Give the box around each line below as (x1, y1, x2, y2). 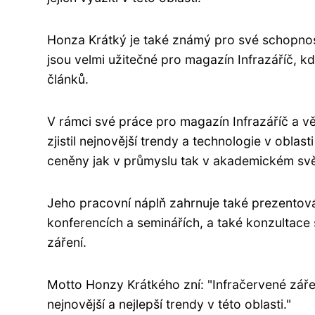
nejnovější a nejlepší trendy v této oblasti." (47, 297, 291, 311)
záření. (47, 235, 86, 250)
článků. (47, 72, 89, 86)
